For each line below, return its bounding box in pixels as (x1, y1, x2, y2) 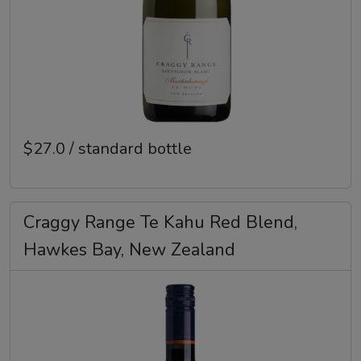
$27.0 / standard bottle (23, 138, 192, 160)
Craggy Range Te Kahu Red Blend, (23, 210, 297, 235)
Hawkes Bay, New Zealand (23, 238, 235, 263)
